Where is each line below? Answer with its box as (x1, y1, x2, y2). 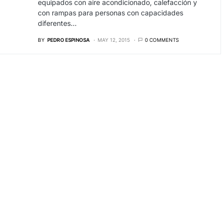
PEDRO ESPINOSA (47, 37, 90, 43)
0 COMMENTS (144, 37, 179, 43)
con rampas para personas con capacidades (37, 8, 183, 17)
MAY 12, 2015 (97, 37, 130, 43)
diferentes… (37, 19, 77, 27)
